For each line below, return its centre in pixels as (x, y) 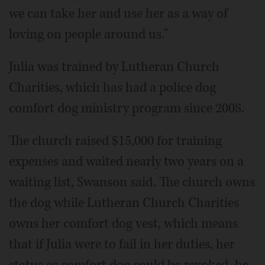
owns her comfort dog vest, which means (123, 224)
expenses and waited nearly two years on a (126, 162)
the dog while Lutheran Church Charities (124, 203)
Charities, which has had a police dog (112, 88)
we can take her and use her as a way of (118, 14)
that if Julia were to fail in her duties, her (122, 245)
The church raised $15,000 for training (115, 141)
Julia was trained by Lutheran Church (114, 67)
